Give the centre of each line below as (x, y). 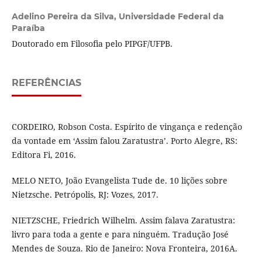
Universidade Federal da (171, 17)
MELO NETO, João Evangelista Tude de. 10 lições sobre (119, 181)
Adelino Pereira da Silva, (65, 17)
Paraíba (28, 28)
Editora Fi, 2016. (44, 155)
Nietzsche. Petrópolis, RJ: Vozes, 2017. (85, 195)
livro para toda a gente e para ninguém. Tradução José (120, 235)
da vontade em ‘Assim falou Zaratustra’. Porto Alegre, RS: (124, 141)
